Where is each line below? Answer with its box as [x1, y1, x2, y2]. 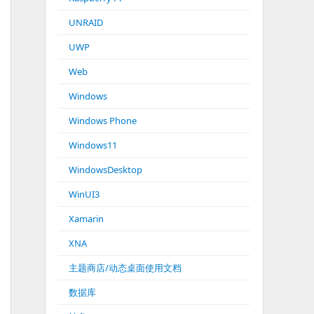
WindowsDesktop [69, 163, 142, 176]
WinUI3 [69, 188, 100, 200]
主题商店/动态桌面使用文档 [69, 261, 182, 274]
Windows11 [69, 139, 117, 151]
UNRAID [69, 16, 103, 29]
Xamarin [69, 212, 104, 225]
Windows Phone [69, 114, 137, 127]
